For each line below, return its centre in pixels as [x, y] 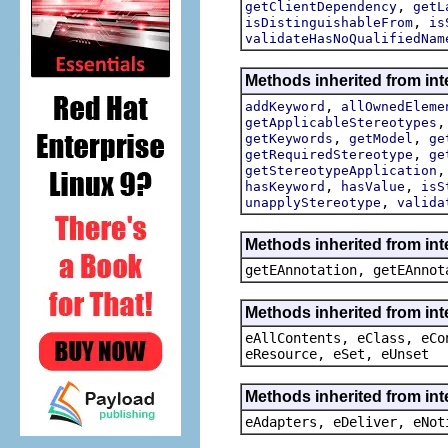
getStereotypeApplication [341, 170]
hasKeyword [285, 186]
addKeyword [285, 106]
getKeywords [289, 138]
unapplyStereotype [313, 202]
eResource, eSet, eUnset [337, 353]
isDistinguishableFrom [329, 22]
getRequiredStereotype [329, 154]
